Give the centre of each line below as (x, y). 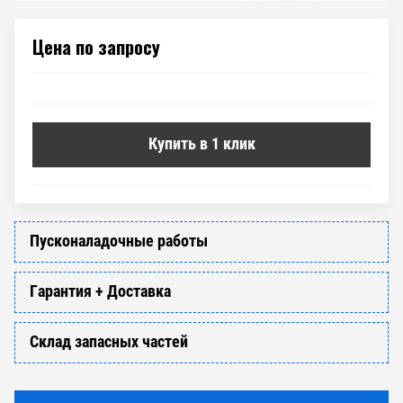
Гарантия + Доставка (100, 291)
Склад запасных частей (109, 341)
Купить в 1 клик (201, 143)
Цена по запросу (96, 46)
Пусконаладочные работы (119, 240)
